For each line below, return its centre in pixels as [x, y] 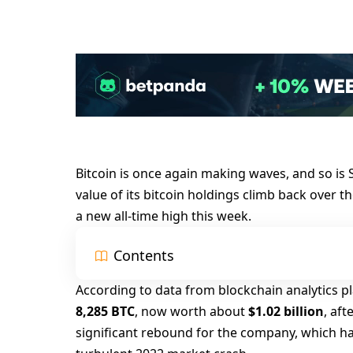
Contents [144, 256]
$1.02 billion [286, 311]
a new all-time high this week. [164, 216]
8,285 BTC [106, 311]
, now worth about [192, 311]
